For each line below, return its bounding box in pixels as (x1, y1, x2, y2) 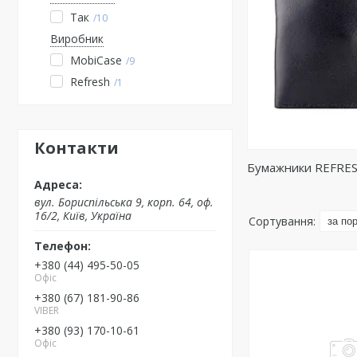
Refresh (70, 74, 110, 89)
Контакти (34, 137, 119, 159)
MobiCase (70, 53, 122, 68)
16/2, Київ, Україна (34, 208, 131, 223)
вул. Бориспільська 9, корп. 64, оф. (34, 194, 214, 210)
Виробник (50, 31, 104, 46)
